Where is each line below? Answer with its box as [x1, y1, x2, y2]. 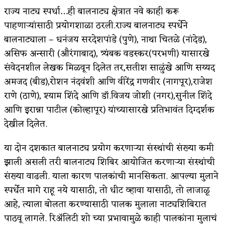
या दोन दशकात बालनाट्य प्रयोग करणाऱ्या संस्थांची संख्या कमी [4, 140, 214, 156]
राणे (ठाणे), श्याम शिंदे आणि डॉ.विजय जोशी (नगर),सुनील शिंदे [4, 87, 212, 104]
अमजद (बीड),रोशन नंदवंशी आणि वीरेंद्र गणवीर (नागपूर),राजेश [4, 73, 212, 90]
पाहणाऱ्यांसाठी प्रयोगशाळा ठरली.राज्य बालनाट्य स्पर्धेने [4, 17, 188, 34]
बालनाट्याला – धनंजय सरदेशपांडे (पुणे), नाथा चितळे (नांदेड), [4, 31, 207, 48]
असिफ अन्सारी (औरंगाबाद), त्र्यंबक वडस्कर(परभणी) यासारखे [4, 45, 209, 62]
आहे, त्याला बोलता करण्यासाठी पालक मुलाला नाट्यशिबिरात [4, 196, 206, 212]
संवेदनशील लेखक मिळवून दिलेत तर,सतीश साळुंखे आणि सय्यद [4, 59, 215, 76]
